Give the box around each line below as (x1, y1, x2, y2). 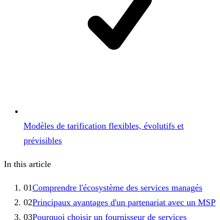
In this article (4, 159, 51, 169)
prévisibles (24, 135, 62, 145)
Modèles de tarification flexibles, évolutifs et (24, 120, 184, 131)
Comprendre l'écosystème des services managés (32, 182, 202, 192)
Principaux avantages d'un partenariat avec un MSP (32, 197, 216, 207)
